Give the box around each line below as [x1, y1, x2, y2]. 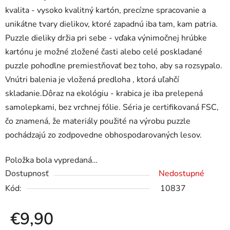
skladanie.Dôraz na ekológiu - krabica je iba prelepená [5, 88, 203, 100]
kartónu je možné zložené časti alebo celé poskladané [5, 46, 202, 58]
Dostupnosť [5, 168, 49, 180]
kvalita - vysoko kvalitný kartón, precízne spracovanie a [5, 5, 206, 16]
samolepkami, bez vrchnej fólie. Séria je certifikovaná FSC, [5, 102, 219, 113]
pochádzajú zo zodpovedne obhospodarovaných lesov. [5, 129, 202, 141]
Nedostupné [159, 168, 204, 180]
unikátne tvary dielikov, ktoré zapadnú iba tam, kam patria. [5, 18, 218, 30]
